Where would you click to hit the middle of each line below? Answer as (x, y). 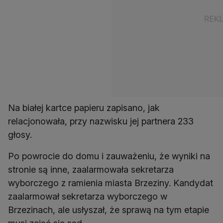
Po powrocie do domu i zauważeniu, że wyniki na (109, 156)
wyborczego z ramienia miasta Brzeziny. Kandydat (111, 183)
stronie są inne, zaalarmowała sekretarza (91, 170)
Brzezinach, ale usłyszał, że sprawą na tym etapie (109, 210)
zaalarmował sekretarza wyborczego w (88, 197)
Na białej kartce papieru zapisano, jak (84, 108)
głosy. (21, 135)
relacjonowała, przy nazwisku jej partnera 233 (101, 121)
